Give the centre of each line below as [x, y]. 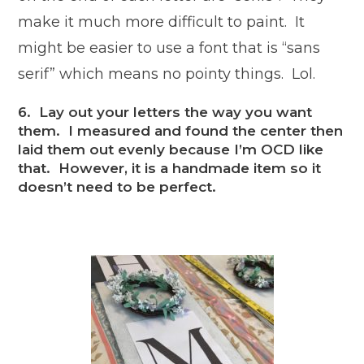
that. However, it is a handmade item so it [170, 169]
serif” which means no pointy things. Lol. [167, 74]
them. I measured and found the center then [181, 131]
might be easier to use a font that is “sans [169, 48]
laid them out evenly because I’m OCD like [171, 150]
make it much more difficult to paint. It [162, 22]
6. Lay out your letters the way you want [165, 113]
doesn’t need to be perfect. [117, 187]
